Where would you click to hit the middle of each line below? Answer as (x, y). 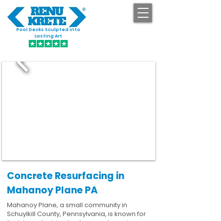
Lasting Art (48, 36)
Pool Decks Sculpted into (48, 30)
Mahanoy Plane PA (52, 190)
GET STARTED (128, 34)
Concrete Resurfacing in (66, 176)
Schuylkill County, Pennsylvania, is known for (76, 214)
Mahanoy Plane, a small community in (67, 205)
